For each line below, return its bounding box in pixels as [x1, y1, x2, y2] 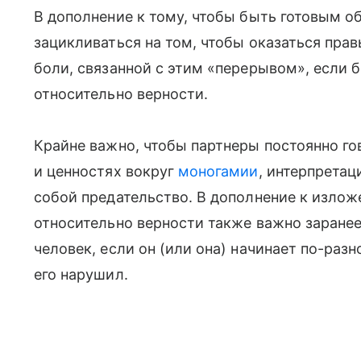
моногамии [178, 163, 259, 180]
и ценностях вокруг [34, 163, 179, 180]
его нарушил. [34, 266, 128, 283]
